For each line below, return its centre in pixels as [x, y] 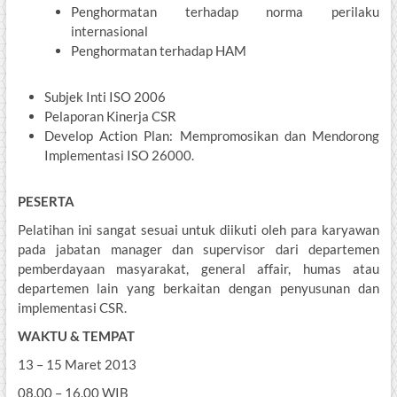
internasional [109, 31]
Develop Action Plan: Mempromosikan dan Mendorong [212, 136]
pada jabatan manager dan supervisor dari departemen [198, 249]
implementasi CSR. [72, 308]
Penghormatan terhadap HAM [158, 51]
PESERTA [46, 202]
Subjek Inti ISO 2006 [105, 97]
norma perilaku [323, 12]
